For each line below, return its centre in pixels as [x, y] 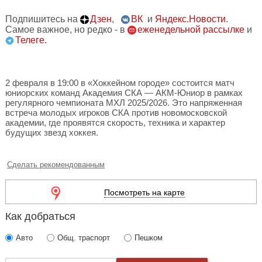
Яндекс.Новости [190, 19]
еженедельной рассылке [191, 30]
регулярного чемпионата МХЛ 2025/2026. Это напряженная [124, 103]
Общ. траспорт [84, 238]
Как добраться [40, 216]
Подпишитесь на [43, 19]
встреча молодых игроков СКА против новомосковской [116, 113]
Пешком [149, 238]
